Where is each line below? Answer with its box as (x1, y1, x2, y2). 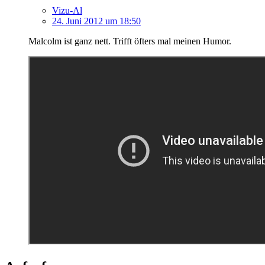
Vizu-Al (52, 5, 82, 15)
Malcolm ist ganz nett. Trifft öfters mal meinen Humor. (28, 35, 231, 46)
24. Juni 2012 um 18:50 (52, 15, 141, 26)
